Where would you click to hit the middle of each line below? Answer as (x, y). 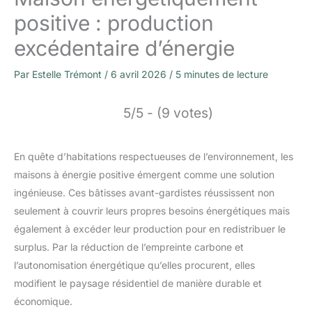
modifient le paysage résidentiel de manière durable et (138, 283)
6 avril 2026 (140, 74)
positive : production (114, 23)
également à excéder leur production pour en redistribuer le (150, 228)
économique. (43, 301)
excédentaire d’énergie (124, 48)
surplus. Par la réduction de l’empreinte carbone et (129, 247)
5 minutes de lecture (222, 74)
